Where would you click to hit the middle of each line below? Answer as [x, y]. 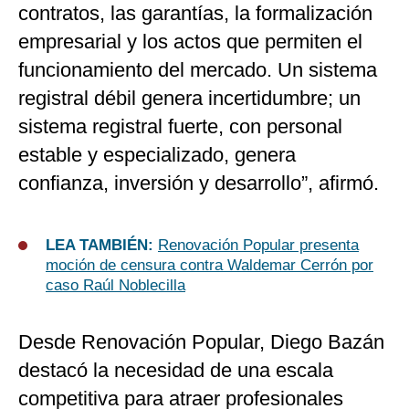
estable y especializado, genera [157, 155]
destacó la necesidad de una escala [176, 371]
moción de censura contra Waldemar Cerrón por [210, 266]
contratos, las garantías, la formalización [195, 14]
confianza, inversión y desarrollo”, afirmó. [199, 184]
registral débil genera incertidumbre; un [189, 99]
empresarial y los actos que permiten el [190, 42]
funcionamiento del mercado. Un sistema [198, 70]
